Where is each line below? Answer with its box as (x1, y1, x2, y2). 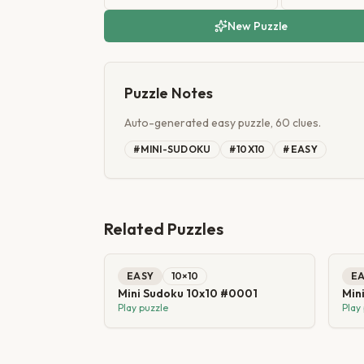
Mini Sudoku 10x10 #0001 (118, 286, 258, 301)
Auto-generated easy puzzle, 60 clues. (124, 115, 321, 130)
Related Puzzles (104, 219, 223, 239)
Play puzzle (118, 301, 168, 314)
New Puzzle (227, 19, 288, 33)
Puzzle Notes (124, 84, 213, 102)
